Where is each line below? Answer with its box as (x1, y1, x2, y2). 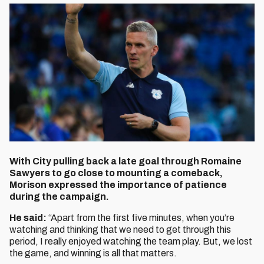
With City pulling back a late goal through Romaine (9, 156, 242, 166)
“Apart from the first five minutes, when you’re (48, 213, 235, 223)
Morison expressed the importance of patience (9, 180, 227, 190)
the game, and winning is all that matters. (9, 248, 177, 258)
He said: (9, 213, 48, 223)
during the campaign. (9, 192, 109, 202)
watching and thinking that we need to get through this (9, 225, 231, 235)
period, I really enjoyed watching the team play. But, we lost (9, 236, 252, 246)
